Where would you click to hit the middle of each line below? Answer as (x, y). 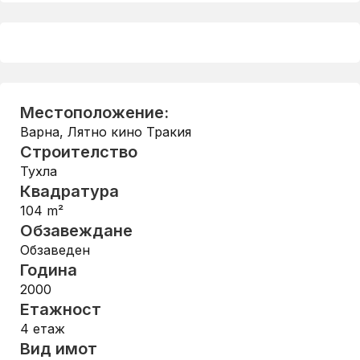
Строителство (79, 152)
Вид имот (59, 349)
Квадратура (70, 191)
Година (49, 270)
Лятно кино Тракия (129, 132)
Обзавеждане (76, 231)
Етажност (61, 309)
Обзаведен (55, 250)
